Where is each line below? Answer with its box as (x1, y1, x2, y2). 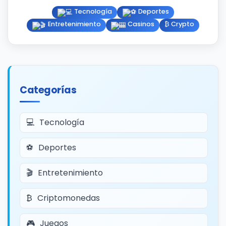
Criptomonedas (37, 192, 100, 204)
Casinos (126, 20, 155, 29)
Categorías (20, 83, 76, 97)
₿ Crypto (164, 20, 195, 29)
